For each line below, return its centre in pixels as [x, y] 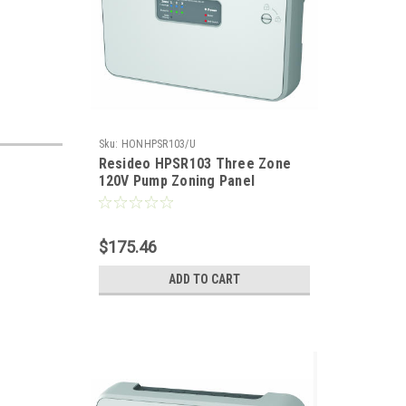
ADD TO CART [204, 279]
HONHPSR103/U [158, 144]
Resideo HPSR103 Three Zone [194, 164]
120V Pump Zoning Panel [176, 181]
